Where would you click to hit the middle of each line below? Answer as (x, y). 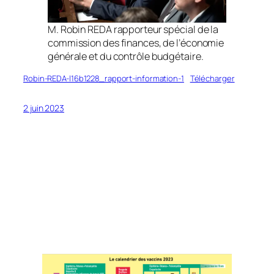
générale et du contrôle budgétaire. (126, 56)
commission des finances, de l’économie (136, 43)
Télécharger (212, 78)
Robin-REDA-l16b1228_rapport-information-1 (104, 78)
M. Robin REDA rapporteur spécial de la (133, 29)
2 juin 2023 (44, 108)
